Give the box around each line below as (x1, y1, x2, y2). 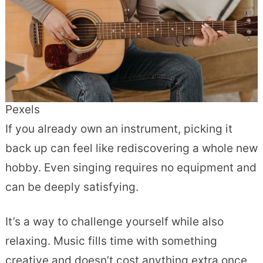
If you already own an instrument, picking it (5, 122, 232, 136)
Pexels (5, 103, 40, 117)
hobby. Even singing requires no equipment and (5, 161, 257, 175)
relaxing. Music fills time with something (5, 234, 217, 248)
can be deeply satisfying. (5, 180, 139, 194)
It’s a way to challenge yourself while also (5, 215, 224, 229)
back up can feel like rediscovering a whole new (5, 141, 258, 156)
